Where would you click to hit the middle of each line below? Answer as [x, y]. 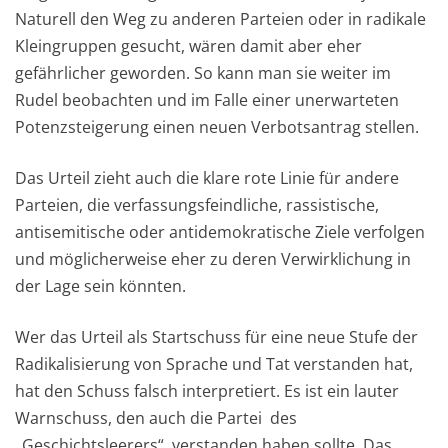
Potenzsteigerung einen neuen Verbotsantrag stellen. [217, 127]
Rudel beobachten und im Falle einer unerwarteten [207, 100]
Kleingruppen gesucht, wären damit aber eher [188, 46]
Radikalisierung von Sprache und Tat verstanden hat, [214, 364]
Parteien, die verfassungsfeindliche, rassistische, [197, 205]
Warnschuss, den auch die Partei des [156, 418]
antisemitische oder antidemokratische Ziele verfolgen [220, 232]
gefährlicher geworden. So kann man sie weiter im [203, 73]
